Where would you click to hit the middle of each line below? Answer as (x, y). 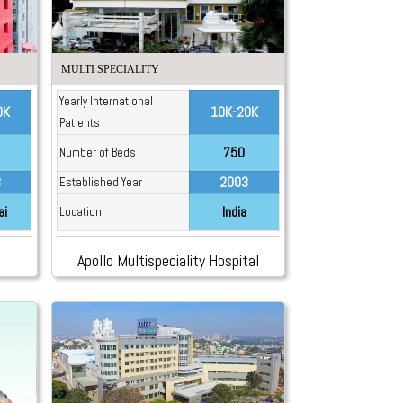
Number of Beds (97, 152)
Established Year (100, 182)
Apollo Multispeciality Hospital (168, 260)
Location (80, 211)
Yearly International (106, 101)
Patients (79, 122)
